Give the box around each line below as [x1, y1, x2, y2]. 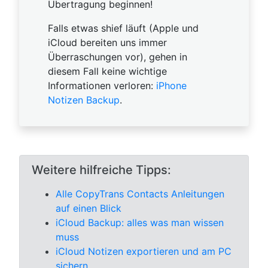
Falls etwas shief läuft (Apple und [48, 22, 199, 35]
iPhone [156, 80, 187, 92]
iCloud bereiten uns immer [48, 36, 167, 49]
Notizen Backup [48, 94, 120, 106]
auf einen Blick [56, 202, 121, 215]
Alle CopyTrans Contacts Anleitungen [56, 188, 224, 200]
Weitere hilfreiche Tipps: [32, 163, 171, 178]
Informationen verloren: [48, 80, 156, 92]
